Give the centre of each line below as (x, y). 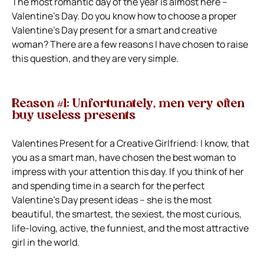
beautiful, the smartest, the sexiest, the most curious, (127, 214)
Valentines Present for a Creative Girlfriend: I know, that (131, 143)
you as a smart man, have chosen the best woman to (124, 157)
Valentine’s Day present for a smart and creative (114, 30)
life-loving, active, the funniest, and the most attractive (130, 228)
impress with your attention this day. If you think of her (128, 171)
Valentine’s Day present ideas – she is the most (112, 199)
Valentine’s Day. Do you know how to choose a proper (124, 16)
